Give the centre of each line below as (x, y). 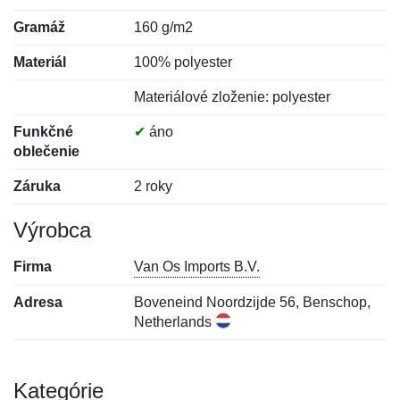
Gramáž (39, 27)
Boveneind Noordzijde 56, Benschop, (253, 302)
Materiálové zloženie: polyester (233, 97)
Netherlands (175, 322)
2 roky (154, 186)
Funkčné (43, 132)
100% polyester (183, 62)
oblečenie (46, 151)
